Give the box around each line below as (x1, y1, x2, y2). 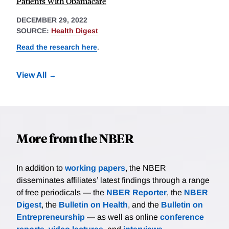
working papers (65, 163, 125, 172)
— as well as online (85, 212, 160, 221)
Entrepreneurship (16, 212, 85, 221)
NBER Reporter (106, 188, 167, 197)
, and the (128, 200, 161, 209)
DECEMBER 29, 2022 (16, 15, 87, 24)
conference (160, 212, 204, 221)
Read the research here (16, 42, 97, 51)
